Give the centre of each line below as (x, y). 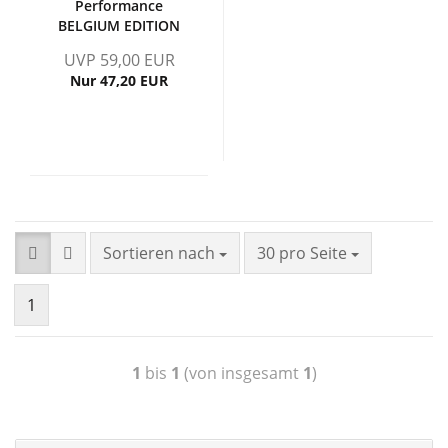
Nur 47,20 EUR (119, 80)
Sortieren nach (161, 253)
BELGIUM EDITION (119, 25)
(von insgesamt (241, 373)
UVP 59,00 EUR (119, 60)
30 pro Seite (304, 253)
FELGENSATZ (119, 45)
